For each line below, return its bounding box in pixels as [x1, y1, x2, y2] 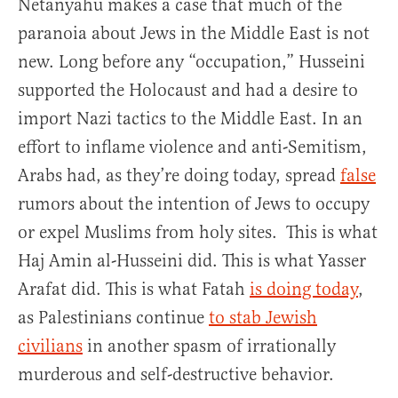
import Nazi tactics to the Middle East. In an [18, 107, 362, 131]
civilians [18, 335, 83, 358]
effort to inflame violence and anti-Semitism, [18, 136, 367, 159]
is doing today [250, 278, 358, 301]
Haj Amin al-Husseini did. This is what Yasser [18, 250, 366, 273]
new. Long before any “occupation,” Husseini [18, 51, 365, 74]
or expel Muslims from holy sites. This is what [18, 221, 378, 244]
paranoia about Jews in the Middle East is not [18, 22, 370, 45]
